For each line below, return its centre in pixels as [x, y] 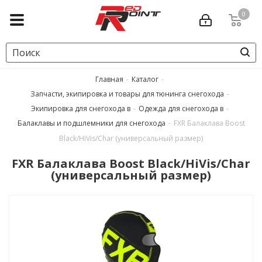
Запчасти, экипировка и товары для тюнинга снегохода [127, 94]
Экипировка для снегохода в [80, 108]
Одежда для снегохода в [181, 108]
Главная [109, 79]
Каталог [145, 79]
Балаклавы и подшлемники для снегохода [91, 123]
